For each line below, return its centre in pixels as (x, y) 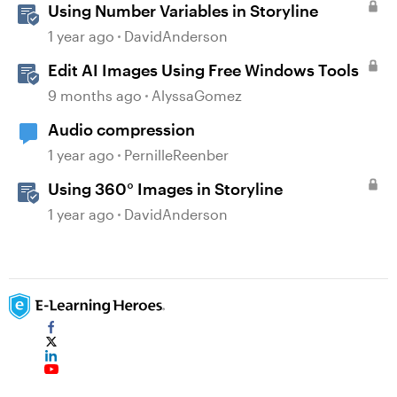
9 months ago (95, 95)
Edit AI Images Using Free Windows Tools (203, 70)
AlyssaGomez (197, 95)
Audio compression (121, 129)
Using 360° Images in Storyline (165, 189)
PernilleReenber (176, 155)
